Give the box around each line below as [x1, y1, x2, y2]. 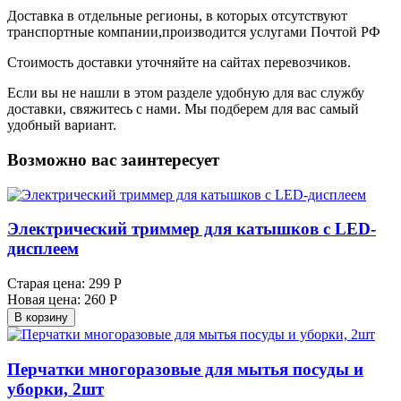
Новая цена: [7, 292, 81, 308]
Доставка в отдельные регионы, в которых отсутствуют [7, 8, 347, 24]
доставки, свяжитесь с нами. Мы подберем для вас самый [7, 101, 359, 117]
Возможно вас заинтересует [7, 149, 219, 169]
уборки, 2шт [7, 379, 104, 398]
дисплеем [7, 239, 79, 259]
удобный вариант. [7, 117, 116, 133]
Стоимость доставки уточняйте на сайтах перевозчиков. [7, 55, 351, 71]
